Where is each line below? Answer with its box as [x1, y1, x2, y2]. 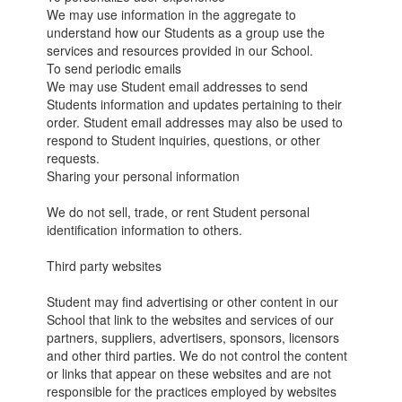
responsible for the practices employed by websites [47, 382, 337, 400]
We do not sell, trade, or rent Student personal [47, 203, 310, 221]
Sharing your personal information [47, 167, 240, 185]
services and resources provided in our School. [47, 41, 314, 59]
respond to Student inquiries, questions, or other [47, 131, 321, 149]
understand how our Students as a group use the [47, 23, 326, 41]
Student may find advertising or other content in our [47, 293, 339, 310]
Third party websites [47, 257, 162, 275]
